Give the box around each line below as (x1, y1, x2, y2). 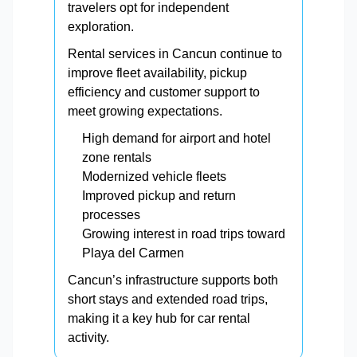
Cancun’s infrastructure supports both (68, 273, 278, 288)
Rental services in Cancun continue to (68, 47, 282, 61)
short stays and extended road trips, (68, 292, 268, 307)
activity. (68, 331, 109, 345)
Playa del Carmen (82, 246, 184, 261)
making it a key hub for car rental (68, 312, 250, 326)
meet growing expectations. (68, 104, 222, 119)
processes (82, 208, 140, 222)
